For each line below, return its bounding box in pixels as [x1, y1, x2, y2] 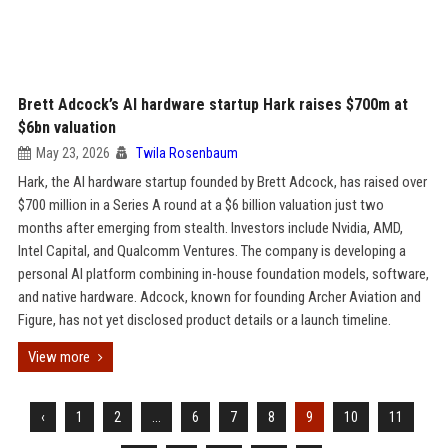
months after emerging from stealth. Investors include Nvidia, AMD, [17, 219, 403, 237]
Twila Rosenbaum [135, 145, 238, 161]
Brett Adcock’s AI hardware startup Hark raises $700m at [17, 95, 408, 114]
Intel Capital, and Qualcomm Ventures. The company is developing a [17, 242, 406, 260]
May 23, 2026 [35, 145, 110, 161]
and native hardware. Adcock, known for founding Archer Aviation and [17, 288, 421, 306]
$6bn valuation [17, 118, 116, 137]
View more [27, 348, 90, 366]
